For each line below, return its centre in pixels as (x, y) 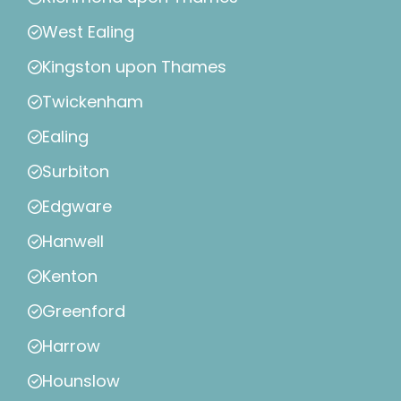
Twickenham (93, 102)
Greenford (84, 311)
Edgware (77, 207)
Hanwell (73, 242)
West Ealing (88, 32)
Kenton (70, 277)
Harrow (71, 346)
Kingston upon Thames (134, 67)
